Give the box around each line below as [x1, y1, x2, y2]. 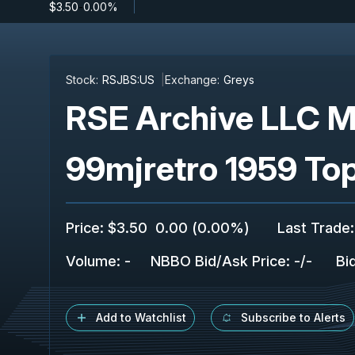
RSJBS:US [102, 73, 155, 86]
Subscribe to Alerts [241, 311, 345, 324]
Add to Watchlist [96, 311, 186, 324]
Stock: [66, 73, 98, 86]
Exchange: [165, 73, 219, 86]
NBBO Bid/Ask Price [151, 253, 286, 269]
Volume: [66, 253, 120, 269]
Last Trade [277, 219, 350, 236]
